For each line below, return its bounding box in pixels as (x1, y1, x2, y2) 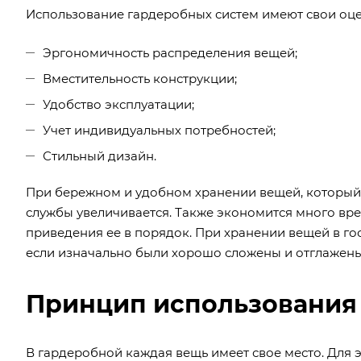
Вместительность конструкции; (43, 70, 237, 86)
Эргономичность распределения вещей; (43, 44, 297, 60)
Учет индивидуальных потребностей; (43, 122, 276, 138)
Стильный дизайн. (43, 147, 156, 164)
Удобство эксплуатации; (43, 96, 194, 112)
